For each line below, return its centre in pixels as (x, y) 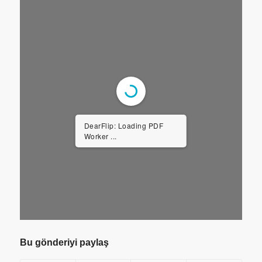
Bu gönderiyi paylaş (64, 242)
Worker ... (100, 136)
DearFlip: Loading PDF (124, 125)
